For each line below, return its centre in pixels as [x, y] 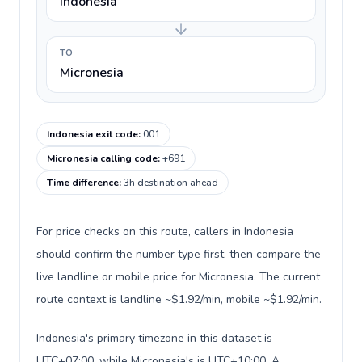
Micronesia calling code [102, 158]
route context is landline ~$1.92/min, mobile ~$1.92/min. [179, 299]
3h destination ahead [171, 183]
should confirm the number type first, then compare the [179, 254]
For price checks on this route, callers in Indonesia [165, 232]
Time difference [83, 183]
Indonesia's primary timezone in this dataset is [154, 338]
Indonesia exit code [93, 134]
